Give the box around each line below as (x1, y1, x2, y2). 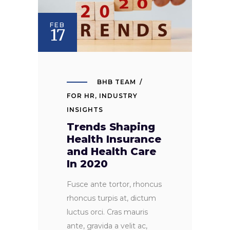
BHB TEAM (97, 78, 136, 86)
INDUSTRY (99, 91, 138, 100)
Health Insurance (67, 132, 161, 145)
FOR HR (67, 91, 95, 100)
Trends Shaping (67, 120, 155, 133)
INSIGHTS (67, 105, 103, 113)
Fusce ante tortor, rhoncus (67, 179, 162, 189)
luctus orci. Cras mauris (67, 207, 148, 217)
